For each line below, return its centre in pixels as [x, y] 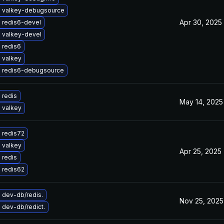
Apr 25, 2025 [200, 151]
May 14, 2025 [201, 102]
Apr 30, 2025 [201, 22]
